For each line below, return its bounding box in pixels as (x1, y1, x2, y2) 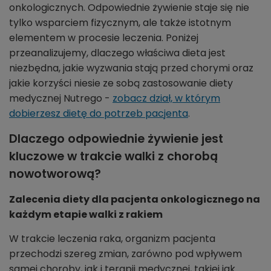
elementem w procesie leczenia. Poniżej (9, 31, 198, 45)
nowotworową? (9, 166, 101, 183)
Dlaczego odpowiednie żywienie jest (9, 131, 223, 148)
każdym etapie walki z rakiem (9, 207, 163, 222)
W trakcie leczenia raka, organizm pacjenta (9, 232, 215, 246)
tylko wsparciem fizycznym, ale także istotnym (9, 16, 231, 30)
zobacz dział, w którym (113, 91, 220, 106)
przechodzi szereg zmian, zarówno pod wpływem (9, 247, 242, 261)
